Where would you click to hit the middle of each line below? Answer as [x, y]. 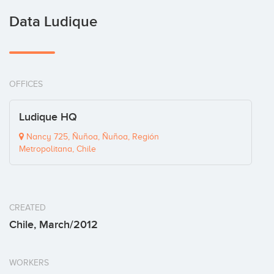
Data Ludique [53, 22]
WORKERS [29, 263]
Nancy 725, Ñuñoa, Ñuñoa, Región [91, 137]
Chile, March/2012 [54, 225]
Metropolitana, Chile [57, 149]
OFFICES [26, 84]
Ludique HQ [48, 117]
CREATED [28, 208]
